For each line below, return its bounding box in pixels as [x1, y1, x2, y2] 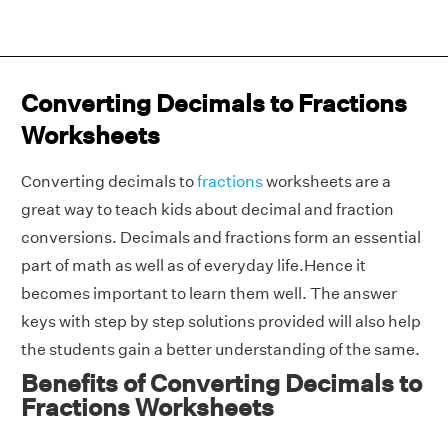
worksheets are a [263, 172, 391, 191]
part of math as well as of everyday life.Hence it [21, 256, 366, 275]
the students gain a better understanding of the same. [21, 340, 420, 359]
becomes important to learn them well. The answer [21, 284, 397, 303]
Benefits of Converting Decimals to [21, 369, 422, 397]
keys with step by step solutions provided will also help [21, 312, 421, 331]
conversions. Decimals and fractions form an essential [21, 228, 421, 247]
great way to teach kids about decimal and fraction [21, 200, 394, 219]
